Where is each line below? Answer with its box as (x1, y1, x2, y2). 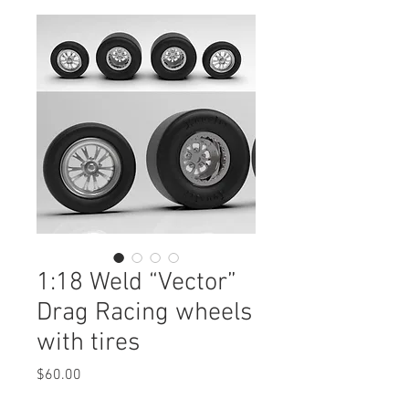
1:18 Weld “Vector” (37, 267, 236, 299)
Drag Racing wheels (37, 298, 252, 330)
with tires (37, 328, 140, 360)
